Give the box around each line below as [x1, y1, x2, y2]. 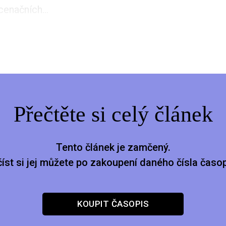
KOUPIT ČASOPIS [77, 199, 149, 209]
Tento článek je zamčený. [55, 141, 171, 153]
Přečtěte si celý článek [13, 101, 213, 127]
